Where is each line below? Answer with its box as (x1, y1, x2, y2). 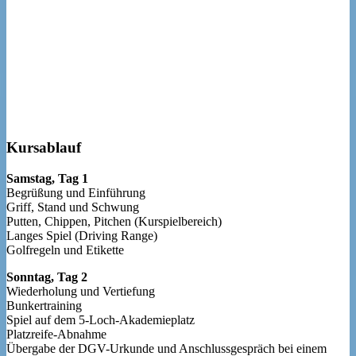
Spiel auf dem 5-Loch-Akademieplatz (6, 312, 195, 327)
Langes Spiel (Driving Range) (6, 228, 157, 242)
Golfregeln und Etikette (6, 242, 124, 257)
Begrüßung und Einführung (6, 185, 145, 199)
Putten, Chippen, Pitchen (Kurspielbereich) (6, 214, 222, 228)
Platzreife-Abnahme (6, 327, 106, 341)
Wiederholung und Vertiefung (6, 284, 155, 298)
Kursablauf (6, 138, 81, 156)
